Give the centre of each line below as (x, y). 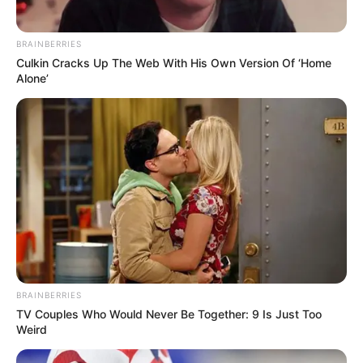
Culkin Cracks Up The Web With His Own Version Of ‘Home (174, 62)
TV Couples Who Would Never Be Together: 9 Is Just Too (169, 314)
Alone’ (32, 78)
